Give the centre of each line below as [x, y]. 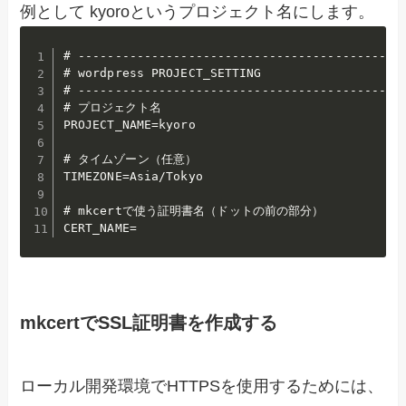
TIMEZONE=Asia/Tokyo [133, 177]
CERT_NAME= [100, 228]
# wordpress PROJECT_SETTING [162, 73]
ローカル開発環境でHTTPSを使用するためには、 [202, 386]
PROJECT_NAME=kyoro [129, 125]
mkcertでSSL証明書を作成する [149, 323]
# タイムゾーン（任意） [130, 159]
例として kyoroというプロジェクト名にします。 [198, 12]
